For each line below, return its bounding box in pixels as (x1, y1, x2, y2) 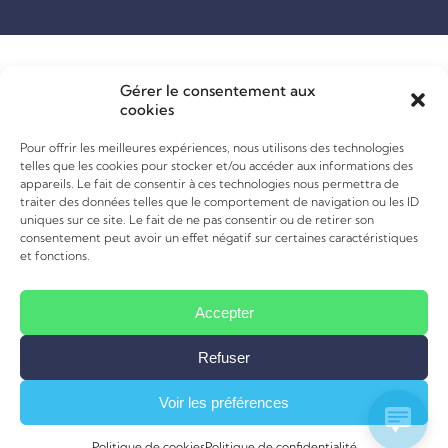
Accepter (194, 303, 254, 321)
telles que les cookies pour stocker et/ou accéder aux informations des (20, 158, 413, 173)
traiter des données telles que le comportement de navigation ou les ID (20, 194, 419, 209)
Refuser (198, 348, 250, 366)
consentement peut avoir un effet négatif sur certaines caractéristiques (20, 230, 418, 245)
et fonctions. (20, 248, 90, 263)
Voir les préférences (159, 393, 289, 411)
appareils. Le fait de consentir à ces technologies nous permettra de (20, 176, 399, 191)
